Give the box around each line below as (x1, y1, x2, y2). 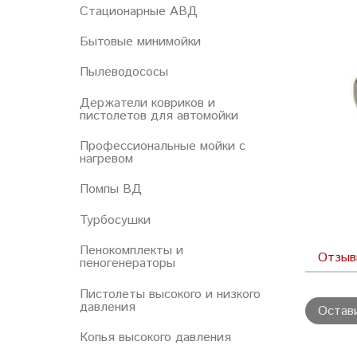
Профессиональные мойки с (80, 137, 245, 156)
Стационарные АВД (80, 2, 198, 21)
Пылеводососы (80, 63, 168, 82)
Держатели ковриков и (80, 93, 215, 112)
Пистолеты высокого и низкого (80, 284, 261, 304)
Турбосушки (80, 210, 151, 229)
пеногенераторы (80, 254, 175, 273)
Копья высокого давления (80, 328, 231, 347)
